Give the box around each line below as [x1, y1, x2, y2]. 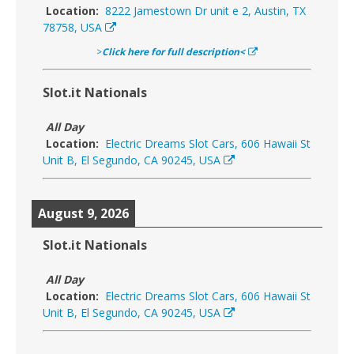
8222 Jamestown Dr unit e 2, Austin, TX [105, 3, 306, 19]
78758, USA [43, 20, 102, 36]
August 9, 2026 [38, 205, 129, 223]
